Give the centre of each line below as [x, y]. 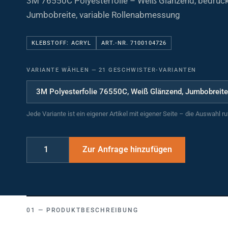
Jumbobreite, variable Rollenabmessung [103, 9]
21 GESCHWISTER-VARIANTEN [146, 64]
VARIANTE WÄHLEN [59, 64]
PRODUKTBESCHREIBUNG [92, 204]
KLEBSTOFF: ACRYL [61, 37]
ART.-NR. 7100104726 [134, 37]
